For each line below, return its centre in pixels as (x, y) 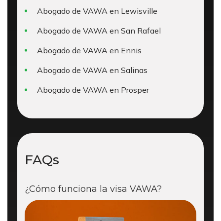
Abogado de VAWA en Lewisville (97, 11)
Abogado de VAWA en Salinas (92, 70)
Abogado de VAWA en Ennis (89, 50)
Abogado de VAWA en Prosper (93, 90)
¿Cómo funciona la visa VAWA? (93, 189)
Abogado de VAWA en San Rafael (99, 31)
